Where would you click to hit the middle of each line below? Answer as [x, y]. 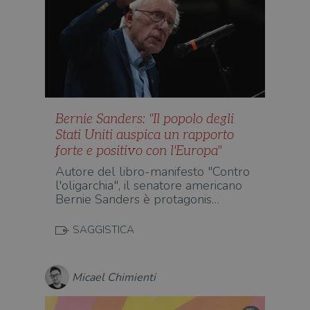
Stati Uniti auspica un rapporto [145, 135]
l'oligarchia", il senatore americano [149, 185]
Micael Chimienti [114, 277]
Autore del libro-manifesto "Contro [153, 172]
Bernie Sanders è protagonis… [137, 199]
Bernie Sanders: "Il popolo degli [145, 119]
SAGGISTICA [103, 230]
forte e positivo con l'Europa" [138, 151]
